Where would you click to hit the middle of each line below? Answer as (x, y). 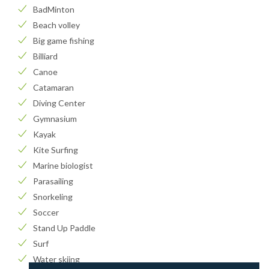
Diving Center (59, 103)
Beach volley (56, 25)
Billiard (45, 56)
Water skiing (56, 259)
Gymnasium (55, 119)
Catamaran (53, 88)
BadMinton (54, 10)
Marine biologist (63, 166)
